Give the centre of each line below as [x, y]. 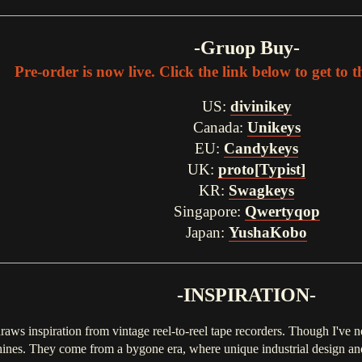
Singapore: [209, 212]
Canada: [220, 128]
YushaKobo [268, 233]
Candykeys [261, 149]
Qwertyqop [282, 212]
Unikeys [274, 128]
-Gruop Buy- [246, 48]
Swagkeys [262, 191]
